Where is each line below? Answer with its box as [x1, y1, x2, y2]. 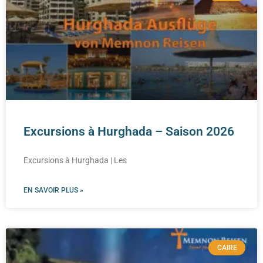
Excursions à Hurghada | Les [23, 155, 127, 165]
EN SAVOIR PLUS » [23, 186, 83, 194]
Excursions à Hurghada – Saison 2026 [23, 124, 234, 139]
